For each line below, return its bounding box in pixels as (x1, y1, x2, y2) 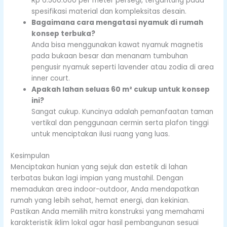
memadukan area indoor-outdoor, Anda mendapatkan (11, 184, 200, 194)
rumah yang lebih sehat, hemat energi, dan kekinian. (11, 195, 190, 205)
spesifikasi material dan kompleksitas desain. (31, 7, 187, 17)
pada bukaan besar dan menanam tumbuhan (31, 51, 188, 61)
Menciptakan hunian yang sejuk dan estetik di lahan (11, 162, 188, 172)
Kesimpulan (11, 150, 50, 161)
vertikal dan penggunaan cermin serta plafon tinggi (31, 118, 209, 128)
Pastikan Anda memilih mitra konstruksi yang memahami (11, 206, 205, 216)
